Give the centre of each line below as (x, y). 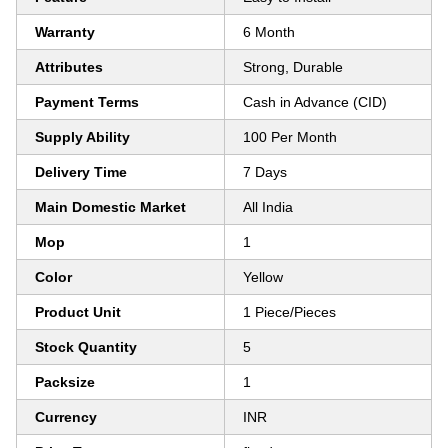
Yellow (263, 277)
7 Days (265, 172)
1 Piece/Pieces (289, 312)
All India (268, 207)
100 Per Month (290, 137)
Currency (66, 417)
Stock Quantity (86, 347)
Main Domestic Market (110, 207)
